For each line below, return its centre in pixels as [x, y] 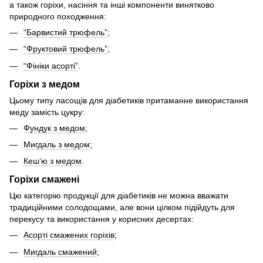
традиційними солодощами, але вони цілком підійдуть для [122, 208]
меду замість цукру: [47, 112]
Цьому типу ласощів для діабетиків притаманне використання [129, 100]
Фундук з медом [54, 128]
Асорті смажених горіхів [69, 235]
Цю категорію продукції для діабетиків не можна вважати [119, 196]
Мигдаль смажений [60, 252]
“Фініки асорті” [51, 65]
